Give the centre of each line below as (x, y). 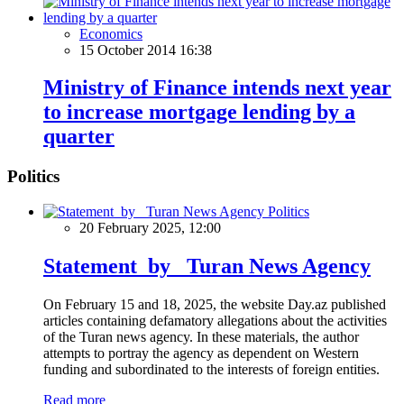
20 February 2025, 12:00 (150, 228)
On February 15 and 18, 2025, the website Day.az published (215, 304)
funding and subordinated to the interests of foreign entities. (211, 369)
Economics (111, 33)
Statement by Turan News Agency (207, 266)
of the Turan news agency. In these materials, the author (201, 336)
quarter (79, 137)
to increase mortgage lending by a (199, 112)
